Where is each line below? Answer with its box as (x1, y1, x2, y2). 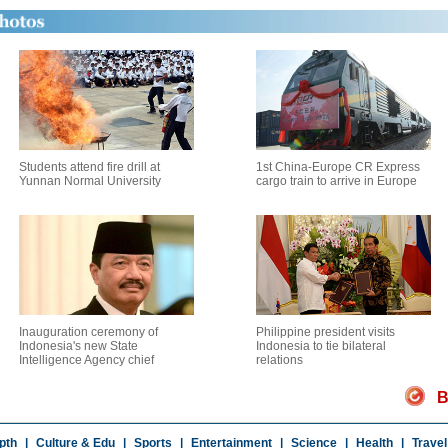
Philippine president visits (256, 325, 395, 339)
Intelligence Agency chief (18, 353, 154, 367)
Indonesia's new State (18, 339, 138, 353)
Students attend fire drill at (18, 160, 160, 174)
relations (256, 353, 303, 367)
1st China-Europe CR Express (256, 160, 420, 174)
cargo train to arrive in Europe (256, 174, 417, 188)
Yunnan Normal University (18, 174, 161, 188)
